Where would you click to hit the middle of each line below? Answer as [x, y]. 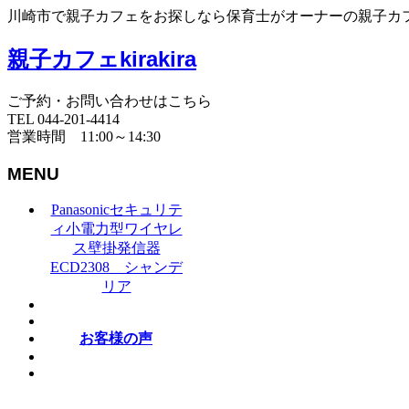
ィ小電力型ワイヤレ [116, 229]
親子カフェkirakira [102, 58]
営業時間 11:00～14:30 [84, 136]
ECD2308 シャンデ [116, 267]
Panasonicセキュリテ [116, 210]
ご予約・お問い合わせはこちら [110, 100]
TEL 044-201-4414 [63, 119]
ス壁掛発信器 [116, 248]
